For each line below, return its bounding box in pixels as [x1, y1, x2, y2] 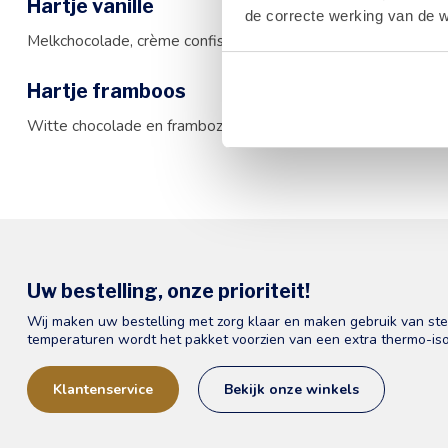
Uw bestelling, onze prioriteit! [27, 278, 310, 303]
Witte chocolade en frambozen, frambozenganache [27, 114, 377, 136]
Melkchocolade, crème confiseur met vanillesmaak [27, 29, 369, 51]
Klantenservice [53, 379, 153, 399]
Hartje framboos [27, 78, 186, 103]
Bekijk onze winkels [224, 379, 359, 399]
